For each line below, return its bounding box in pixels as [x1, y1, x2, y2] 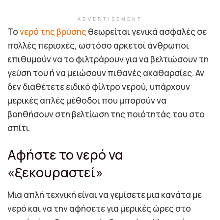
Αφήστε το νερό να [7, 145, 123, 164]
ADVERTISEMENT [78, 16, 142, 22]
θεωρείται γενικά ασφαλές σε [86, 26, 207, 37]
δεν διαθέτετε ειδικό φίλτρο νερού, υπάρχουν [7, 81, 190, 92]
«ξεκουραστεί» [7, 163, 103, 182]
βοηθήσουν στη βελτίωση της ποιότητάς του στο [7, 108, 205, 120]
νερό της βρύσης [20, 26, 86, 37]
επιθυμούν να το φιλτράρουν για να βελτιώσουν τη [7, 53, 209, 65]
